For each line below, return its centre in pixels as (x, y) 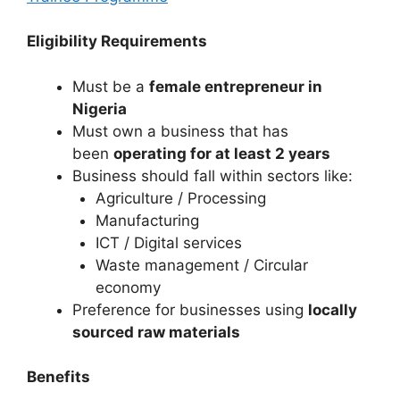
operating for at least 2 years (222, 153)
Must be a (111, 86)
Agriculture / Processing (180, 198)
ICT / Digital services (168, 242)
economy (128, 287)
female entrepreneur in (236, 86)
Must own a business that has (180, 131)
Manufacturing (147, 220)
